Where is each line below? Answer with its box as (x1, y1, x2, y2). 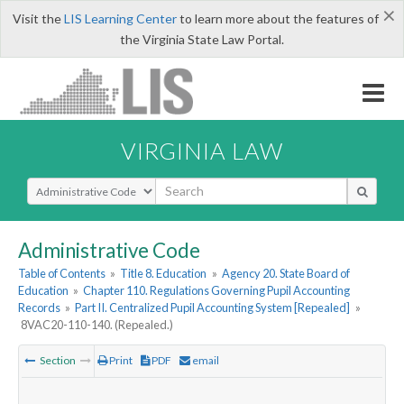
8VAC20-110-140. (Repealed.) (21, 317, 174, 333)
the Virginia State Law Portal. (120, 32, 284, 47)
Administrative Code (18, 237, 200, 262)
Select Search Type (26, 176, 135, 194)
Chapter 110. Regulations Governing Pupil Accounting (83, 283, 351, 298)
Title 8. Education (120, 266, 207, 281)
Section (38, 353, 78, 368)
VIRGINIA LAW (121, 136, 283, 164)
